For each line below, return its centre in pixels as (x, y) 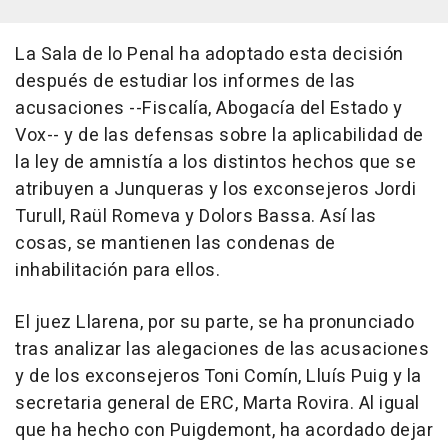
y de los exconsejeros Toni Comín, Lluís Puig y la (218, 377)
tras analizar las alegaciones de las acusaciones (222, 350)
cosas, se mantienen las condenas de (175, 244)
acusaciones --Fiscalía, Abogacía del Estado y (209, 109)
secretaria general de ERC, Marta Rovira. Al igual (217, 404)
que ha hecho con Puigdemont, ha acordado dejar (224, 431)
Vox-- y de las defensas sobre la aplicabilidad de (219, 136)
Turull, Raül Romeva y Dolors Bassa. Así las (196, 217)
